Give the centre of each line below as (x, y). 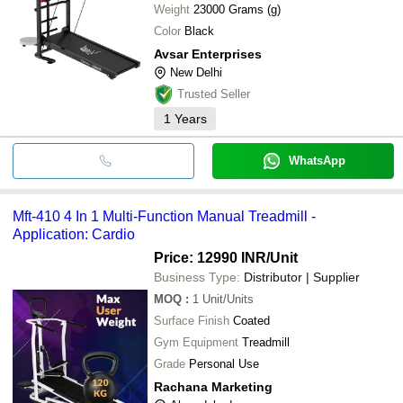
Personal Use (224, 363)
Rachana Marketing (213, 386)
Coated (251, 320)
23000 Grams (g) (237, 9)
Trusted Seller (214, 94)
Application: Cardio (74, 234)
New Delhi (196, 72)
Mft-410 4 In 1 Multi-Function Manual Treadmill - (164, 216)
